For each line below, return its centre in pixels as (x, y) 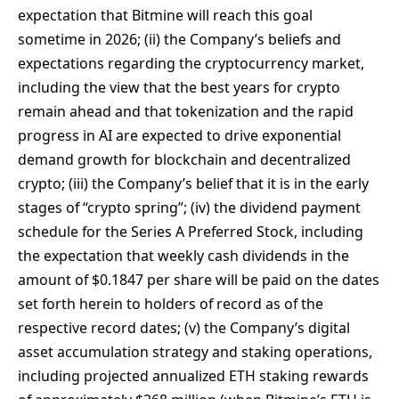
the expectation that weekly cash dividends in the (183, 256)
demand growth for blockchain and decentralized (184, 160)
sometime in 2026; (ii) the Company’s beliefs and (179, 40)
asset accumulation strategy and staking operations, (195, 352)
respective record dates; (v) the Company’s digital (184, 328)
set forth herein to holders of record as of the (171, 304)
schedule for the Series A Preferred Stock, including (191, 232)
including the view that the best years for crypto (179, 88)
